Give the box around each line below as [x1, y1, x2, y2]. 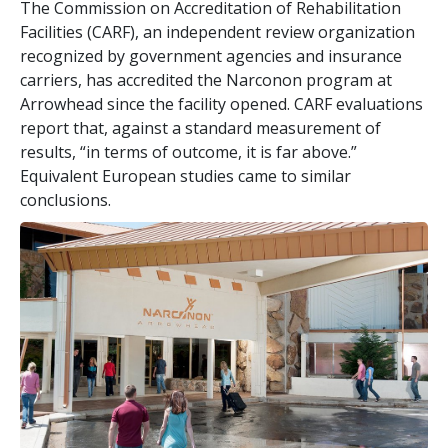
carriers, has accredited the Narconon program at [20, 68, 392, 91]
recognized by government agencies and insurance [20, 44, 402, 67]
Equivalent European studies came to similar [20, 164, 351, 187]
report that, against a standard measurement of [20, 116, 381, 139]
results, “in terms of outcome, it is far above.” [20, 140, 357, 163]
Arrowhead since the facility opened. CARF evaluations [20, 92, 423, 115]
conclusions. [20, 188, 111, 211]
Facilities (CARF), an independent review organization [20, 20, 415, 43]
